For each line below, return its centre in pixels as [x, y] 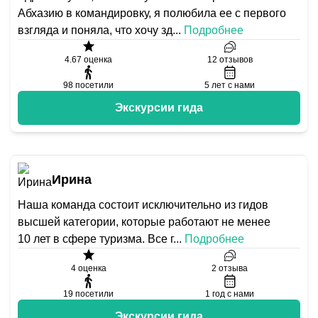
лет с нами [233, 85]
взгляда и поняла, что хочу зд [95, 30]
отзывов [236, 60]
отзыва [233, 268]
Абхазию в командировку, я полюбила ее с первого [152, 13]
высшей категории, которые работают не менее [144, 222]
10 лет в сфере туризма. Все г [95, 239]
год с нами [233, 294]
